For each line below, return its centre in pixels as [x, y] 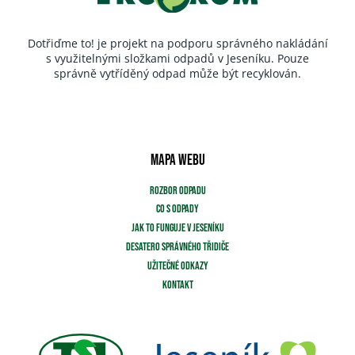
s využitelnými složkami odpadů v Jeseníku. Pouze [177, 58]
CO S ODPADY [177, 209]
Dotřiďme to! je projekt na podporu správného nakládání [177, 43]
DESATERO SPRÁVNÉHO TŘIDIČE [177, 246]
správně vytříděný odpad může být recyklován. [177, 73]
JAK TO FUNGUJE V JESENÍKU [177, 228]
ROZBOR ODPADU [177, 190]
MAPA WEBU [177, 160]
